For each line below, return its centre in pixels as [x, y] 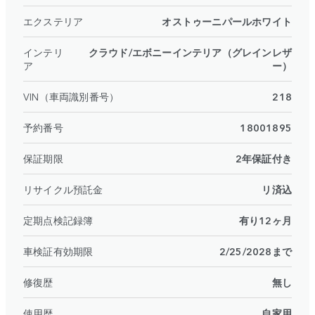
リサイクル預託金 [63, 189]
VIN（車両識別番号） [71, 97]
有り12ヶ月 [265, 220]
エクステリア [53, 21]
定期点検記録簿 [58, 220]
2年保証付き [263, 159]
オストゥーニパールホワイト [227, 21]
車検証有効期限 [58, 251]
